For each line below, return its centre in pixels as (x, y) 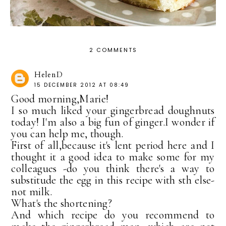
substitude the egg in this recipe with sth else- (113, 180)
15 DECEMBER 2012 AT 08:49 (82, 85)
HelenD (49, 75)
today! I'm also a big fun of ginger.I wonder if (113, 122)
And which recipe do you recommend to (113, 215)
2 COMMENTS (113, 50)
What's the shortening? (62, 204)
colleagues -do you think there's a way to (113, 169)
